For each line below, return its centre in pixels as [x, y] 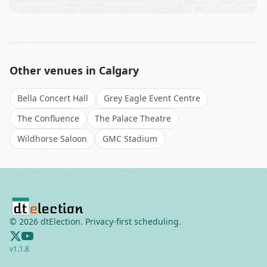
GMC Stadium [130, 139]
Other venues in [54, 70]
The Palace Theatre [133, 118]
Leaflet [214, 9]
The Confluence [48, 118]
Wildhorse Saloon [52, 139]
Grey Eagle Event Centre [152, 98]
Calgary [119, 70]
